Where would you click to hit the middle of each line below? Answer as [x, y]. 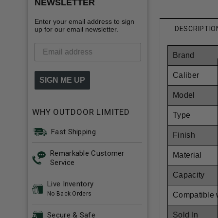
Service [63, 162]
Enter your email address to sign [84, 21]
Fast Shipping [73, 132]
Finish [184, 135]
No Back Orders [70, 193]
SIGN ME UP [62, 80]
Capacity [189, 175]
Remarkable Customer [87, 153]
